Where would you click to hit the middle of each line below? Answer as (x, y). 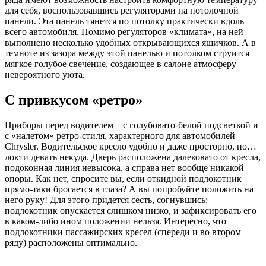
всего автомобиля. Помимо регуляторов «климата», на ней (124, 32)
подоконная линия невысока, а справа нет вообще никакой (124, 168)
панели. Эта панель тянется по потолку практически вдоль (124, 21)
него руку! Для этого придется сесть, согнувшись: (106, 200)
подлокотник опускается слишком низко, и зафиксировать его (131, 211)
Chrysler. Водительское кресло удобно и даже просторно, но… (131, 147)
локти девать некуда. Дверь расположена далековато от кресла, (133, 157)
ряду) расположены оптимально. (71, 243)
